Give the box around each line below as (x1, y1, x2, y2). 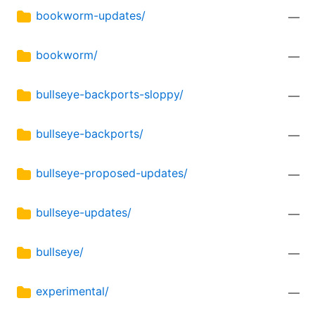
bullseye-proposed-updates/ (36, 166, 188, 181)
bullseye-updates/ (36, 205, 131, 220)
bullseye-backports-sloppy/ (36, 87, 184, 102)
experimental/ (36, 284, 109, 299)
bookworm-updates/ (36, 8, 146, 23)
